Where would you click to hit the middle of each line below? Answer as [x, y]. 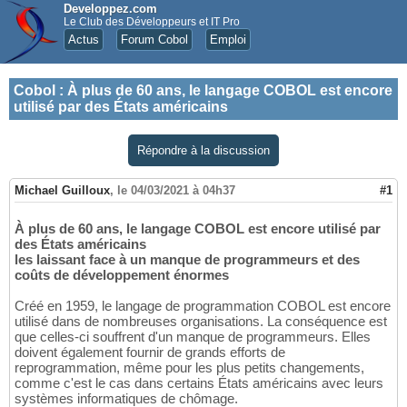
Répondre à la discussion [203, 150]
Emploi [228, 40]
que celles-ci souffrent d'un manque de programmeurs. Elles [193, 337]
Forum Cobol [154, 40]
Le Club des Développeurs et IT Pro [152, 22]
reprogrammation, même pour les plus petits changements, [189, 368]
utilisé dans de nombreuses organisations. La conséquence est [201, 322]
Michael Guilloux [62, 191]
